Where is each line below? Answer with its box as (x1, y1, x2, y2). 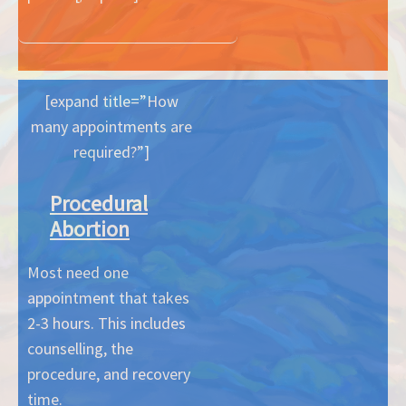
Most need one (27, 261, 129, 283)
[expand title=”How (43, 90, 179, 111)
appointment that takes (27, 286, 189, 308)
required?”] (72, 140, 150, 162)
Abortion (50, 215, 130, 242)
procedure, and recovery (27, 362, 190, 384)
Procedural (50, 189, 148, 217)
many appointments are (30, 115, 192, 137)
